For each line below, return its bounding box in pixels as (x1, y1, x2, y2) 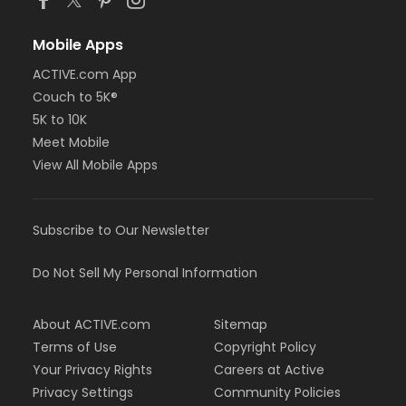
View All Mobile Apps (33, 156, 158, 175)
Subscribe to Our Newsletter (33, 221, 209, 240)
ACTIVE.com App (33, 65, 137, 84)
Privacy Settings (33, 383, 133, 402)
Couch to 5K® (33, 88, 118, 107)
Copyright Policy (214, 338, 316, 357)
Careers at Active (214, 361, 324, 380)
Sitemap (214, 315, 267, 334)
